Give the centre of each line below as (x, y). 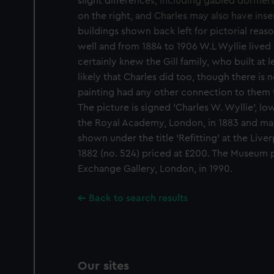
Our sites (103, 266)
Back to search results (138, 198)
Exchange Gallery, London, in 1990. (155, 169)
